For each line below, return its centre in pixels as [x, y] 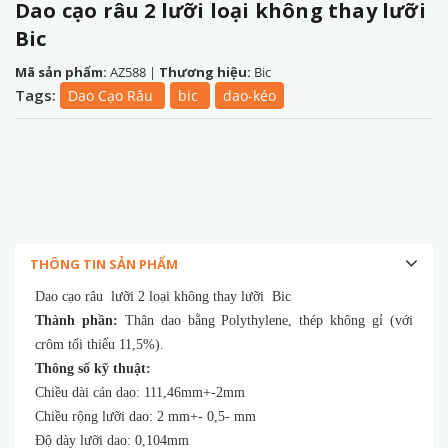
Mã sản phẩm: [62, 71]
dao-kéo [249, 95]
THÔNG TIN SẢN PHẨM [104, 263]
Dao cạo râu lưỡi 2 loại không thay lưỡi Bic [163, 296]
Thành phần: [76, 320]
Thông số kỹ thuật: [93, 368]
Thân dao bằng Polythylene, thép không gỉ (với [265, 320]
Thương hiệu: [206, 71]
